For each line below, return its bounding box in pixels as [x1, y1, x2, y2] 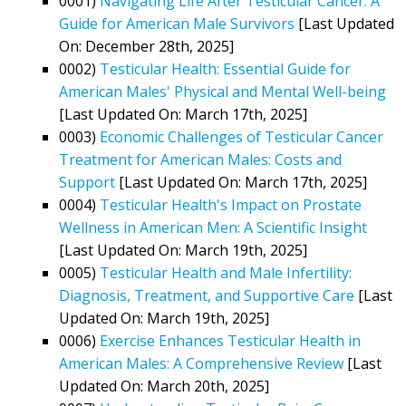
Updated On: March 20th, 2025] [59, 375, 269, 396]
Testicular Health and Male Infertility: [100, 262, 352, 283]
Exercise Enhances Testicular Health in [100, 330, 361, 351]
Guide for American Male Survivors [59, 13, 295, 34]
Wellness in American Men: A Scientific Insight [59, 217, 367, 237]
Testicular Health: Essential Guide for [100, 58, 351, 79]
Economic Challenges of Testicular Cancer [100, 126, 383, 147]
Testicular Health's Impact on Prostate [100, 194, 362, 215]
